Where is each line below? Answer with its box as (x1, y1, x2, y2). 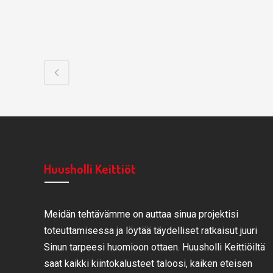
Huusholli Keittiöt (44, 160, 136, 177)
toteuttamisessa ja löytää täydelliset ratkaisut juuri (44, 225, 257, 236)
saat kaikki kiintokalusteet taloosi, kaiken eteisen (44, 258, 252, 269)
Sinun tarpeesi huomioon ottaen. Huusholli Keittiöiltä (44, 241, 265, 253)
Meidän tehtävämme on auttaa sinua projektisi (44, 208, 238, 220)
